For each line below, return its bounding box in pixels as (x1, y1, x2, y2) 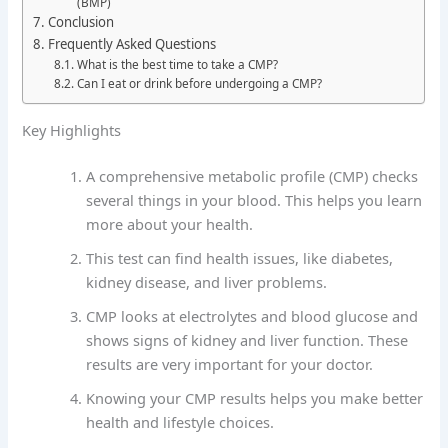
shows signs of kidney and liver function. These (86, 330, 409, 351)
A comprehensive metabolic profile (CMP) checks (86, 166, 419, 187)
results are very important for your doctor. (86, 354, 374, 375)
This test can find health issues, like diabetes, (86, 248, 394, 269)
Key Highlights (22, 120, 122, 141)
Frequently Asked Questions (48, 34, 217, 53)
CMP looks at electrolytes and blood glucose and (86, 306, 419, 327)
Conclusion (48, 12, 115, 31)
